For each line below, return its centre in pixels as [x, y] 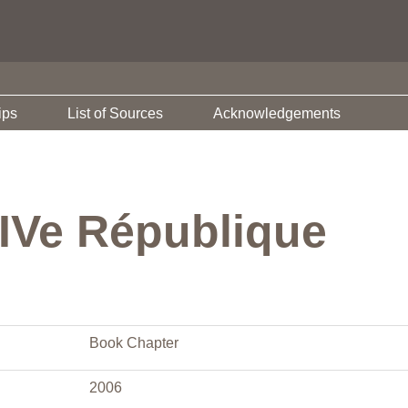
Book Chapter [134, 343]
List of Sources [115, 113]
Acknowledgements [277, 113]
